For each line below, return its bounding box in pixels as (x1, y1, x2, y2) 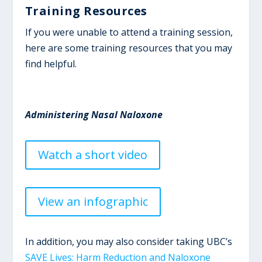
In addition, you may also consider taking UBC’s (25, 235, 232, 248)
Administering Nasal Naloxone (25, 108, 163, 121)
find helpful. (25, 57, 77, 70)
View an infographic (37, 193, 148, 209)
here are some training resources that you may (25, 41, 232, 54)
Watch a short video (37, 146, 147, 163)
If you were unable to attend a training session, (25, 25, 233, 39)
